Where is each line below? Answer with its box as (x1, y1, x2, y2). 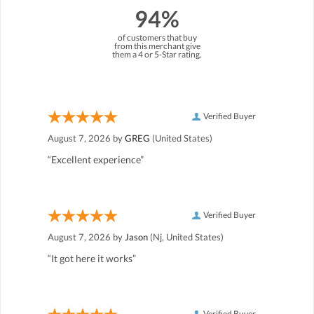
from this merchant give (114, 40, 200, 51)
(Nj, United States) (148, 231, 224, 243)
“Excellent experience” (48, 153, 144, 165)
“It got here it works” (48, 252, 136, 264)
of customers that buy (117, 32, 197, 43)
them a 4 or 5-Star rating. (112, 48, 202, 60)
